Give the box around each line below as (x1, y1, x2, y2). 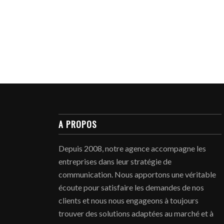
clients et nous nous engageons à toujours (58, 195, 199, 205)
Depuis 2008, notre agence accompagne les (58, 143, 206, 153)
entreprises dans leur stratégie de (58, 156, 172, 166)
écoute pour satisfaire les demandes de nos (58, 182, 204, 192)
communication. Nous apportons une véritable (58, 169, 216, 179)
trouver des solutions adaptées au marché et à (58, 208, 214, 218)
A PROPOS (58, 117, 97, 131)
